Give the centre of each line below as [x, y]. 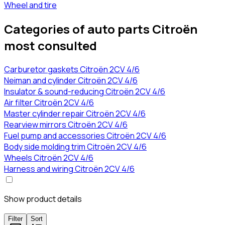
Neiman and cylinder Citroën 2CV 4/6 [71, 81]
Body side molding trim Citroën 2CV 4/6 [75, 147]
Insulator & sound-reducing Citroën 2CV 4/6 [85, 92]
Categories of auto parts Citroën [101, 29]
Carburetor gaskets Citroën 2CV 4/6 [72, 70]
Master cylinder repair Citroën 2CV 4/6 [75, 114]
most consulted [50, 46]
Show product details [43, 199]
